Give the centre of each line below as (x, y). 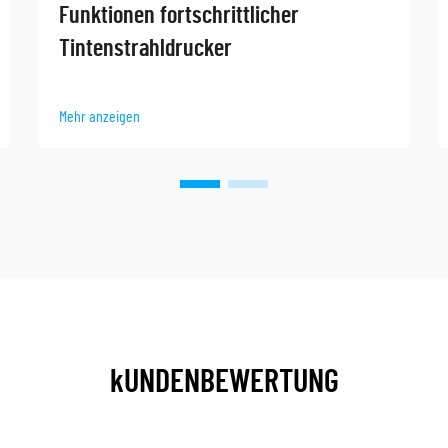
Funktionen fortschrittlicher (179, 16)
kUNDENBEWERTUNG (224, 382)
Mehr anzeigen (99, 117)
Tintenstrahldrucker (145, 49)
